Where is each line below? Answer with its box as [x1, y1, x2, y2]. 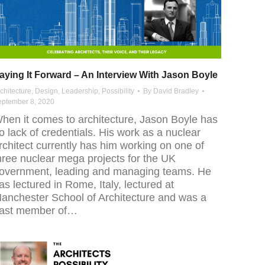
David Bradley [153, 87, 199, 96]
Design [35, 87, 58, 96]
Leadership [62, 87, 98, 96]
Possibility [102, 87, 134, 96]
